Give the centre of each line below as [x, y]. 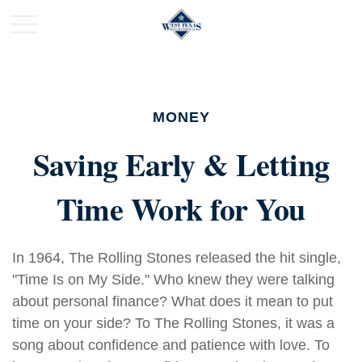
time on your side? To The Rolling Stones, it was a [173, 323]
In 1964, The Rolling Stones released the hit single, [177, 258]
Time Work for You [181, 209]
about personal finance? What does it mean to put [173, 301]
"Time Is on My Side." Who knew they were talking [173, 280]
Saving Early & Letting [181, 164]
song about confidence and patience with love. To [171, 345]
